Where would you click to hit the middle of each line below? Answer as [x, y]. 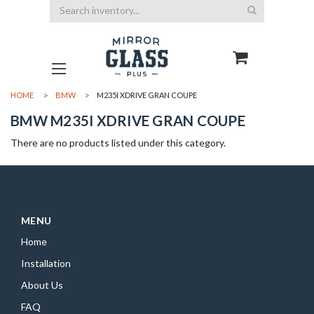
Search [65, 7]
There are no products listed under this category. [118, 143]
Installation [46, 263]
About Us [42, 285]
